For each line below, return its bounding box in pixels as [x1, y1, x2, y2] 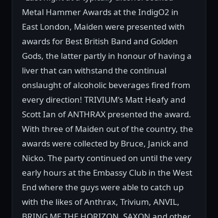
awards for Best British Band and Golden [22, 36, 178, 47]
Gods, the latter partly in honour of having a [22, 50, 192, 62]
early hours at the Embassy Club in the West [22, 167, 192, 179]
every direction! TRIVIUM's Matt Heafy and [22, 94, 185, 106]
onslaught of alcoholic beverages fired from [22, 79, 190, 91]
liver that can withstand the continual [22, 65, 166, 76]
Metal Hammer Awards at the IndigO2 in [22, 6, 179, 18]
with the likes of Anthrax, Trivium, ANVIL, [22, 196, 180, 208]
